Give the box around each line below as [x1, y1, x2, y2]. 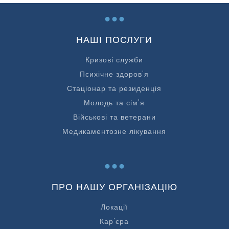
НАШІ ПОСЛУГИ [76, 33, 153, 47]
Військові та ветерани [73, 112, 156, 123]
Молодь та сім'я [84, 98, 145, 108]
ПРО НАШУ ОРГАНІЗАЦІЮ [51, 180, 177, 194]
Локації [101, 202, 128, 213]
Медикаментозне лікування [62, 126, 167, 137]
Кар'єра [100, 216, 129, 227]
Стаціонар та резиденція [67, 83, 162, 94]
